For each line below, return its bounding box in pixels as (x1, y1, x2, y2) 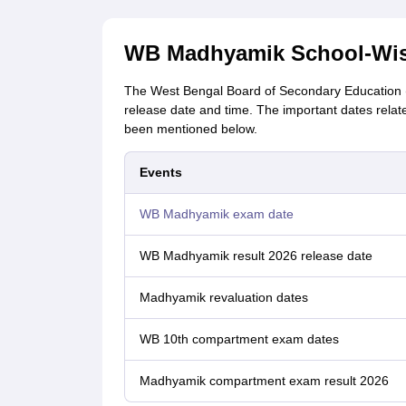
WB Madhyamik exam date (139, 207, 294, 221)
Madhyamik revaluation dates (139, 290, 308, 304)
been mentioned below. (123, 121, 257, 136)
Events (139, 165, 182, 179)
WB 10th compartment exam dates (139, 332, 339, 346)
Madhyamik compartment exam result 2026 (139, 373, 389, 388)
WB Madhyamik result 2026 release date (139, 248, 372, 263)
